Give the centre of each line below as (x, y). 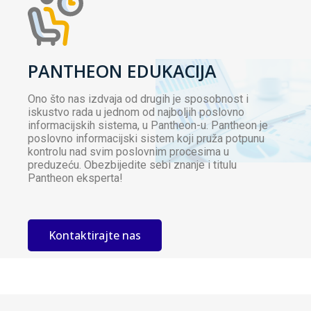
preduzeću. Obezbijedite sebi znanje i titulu (132, 165)
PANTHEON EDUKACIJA (122, 71)
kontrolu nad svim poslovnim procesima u (128, 152)
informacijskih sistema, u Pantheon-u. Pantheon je (148, 126)
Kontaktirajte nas (95, 236)
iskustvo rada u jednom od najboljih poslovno (136, 112)
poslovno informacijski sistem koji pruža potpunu (146, 139)
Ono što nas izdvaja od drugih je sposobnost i (138, 99)
